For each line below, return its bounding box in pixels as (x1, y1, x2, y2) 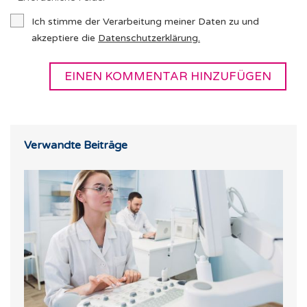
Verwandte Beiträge (24, 138, 127, 153)
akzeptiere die (32, 32, 98, 45)
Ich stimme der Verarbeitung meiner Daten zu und (32, 16, 259, 28)
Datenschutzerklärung (98, 32, 198, 45)
